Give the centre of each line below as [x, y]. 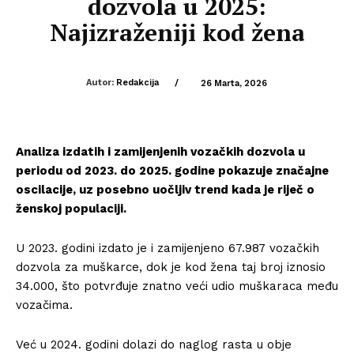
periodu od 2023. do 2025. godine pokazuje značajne [172, 170]
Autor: [100, 83]
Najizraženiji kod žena [177, 32]
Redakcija [137, 83]
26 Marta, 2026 [233, 83]
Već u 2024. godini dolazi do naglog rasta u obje [154, 344]
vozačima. [44, 305]
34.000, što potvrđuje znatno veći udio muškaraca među [177, 286]
